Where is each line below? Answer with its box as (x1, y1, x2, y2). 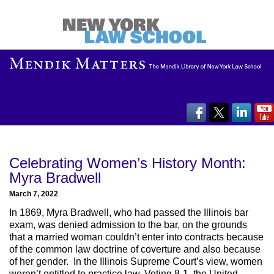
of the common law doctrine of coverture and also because (9, 244, 261, 255)
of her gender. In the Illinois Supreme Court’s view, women (9, 256, 262, 267)
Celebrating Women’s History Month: (9, 154, 246, 171)
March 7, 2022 (9, 189, 58, 198)
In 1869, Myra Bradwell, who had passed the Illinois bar (9, 207, 248, 218)
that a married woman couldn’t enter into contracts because (9, 232, 264, 243)
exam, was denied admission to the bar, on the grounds (9, 220, 247, 231)
